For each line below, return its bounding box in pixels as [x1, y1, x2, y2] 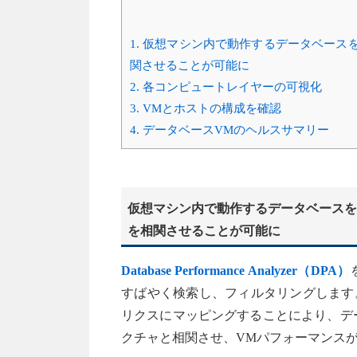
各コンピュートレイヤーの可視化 [139, 80, 322, 94]
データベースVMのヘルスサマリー [139, 123, 329, 137]
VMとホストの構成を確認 [139, 101, 281, 116]
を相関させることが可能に [127, 223, 280, 237]
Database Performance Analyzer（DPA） [121, 263, 351, 277]
